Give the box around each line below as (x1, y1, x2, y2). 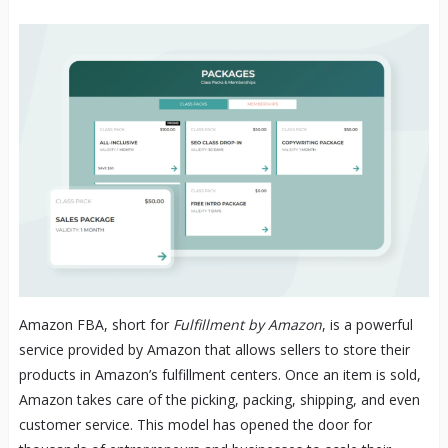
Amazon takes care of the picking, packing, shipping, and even (18, 389, 420, 409)
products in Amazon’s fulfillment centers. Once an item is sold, (18, 364, 421, 384)
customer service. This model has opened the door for (18, 414, 372, 434)
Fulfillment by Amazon (172, 314, 322, 334)
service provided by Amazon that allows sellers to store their (18, 339, 410, 359)
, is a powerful (321, 314, 413, 334)
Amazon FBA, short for (18, 314, 173, 334)
